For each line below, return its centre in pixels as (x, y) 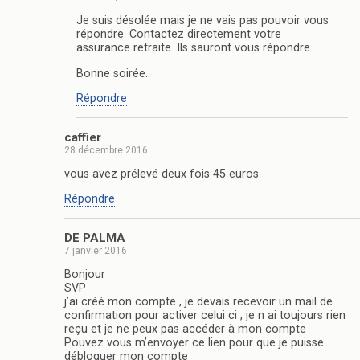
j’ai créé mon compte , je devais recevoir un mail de (198, 302)
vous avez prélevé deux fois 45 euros (162, 174)
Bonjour (85, 275)
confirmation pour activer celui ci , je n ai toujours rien (205, 316)
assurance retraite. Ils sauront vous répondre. (194, 48)
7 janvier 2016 (96, 250)
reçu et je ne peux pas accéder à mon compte (185, 329)
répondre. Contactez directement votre (179, 35)
